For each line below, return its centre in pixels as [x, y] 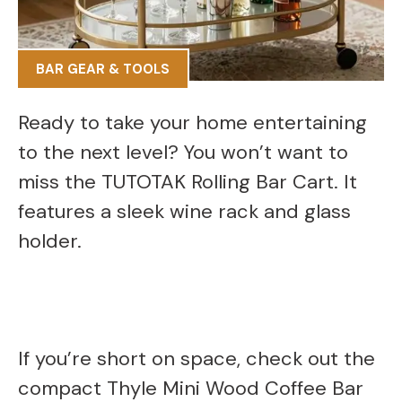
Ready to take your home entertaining [192, 123]
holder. [50, 241]
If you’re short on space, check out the [197, 359]
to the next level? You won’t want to [183, 153]
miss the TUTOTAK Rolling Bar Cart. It [188, 182]
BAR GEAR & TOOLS [103, 69]
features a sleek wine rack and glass [184, 212]
